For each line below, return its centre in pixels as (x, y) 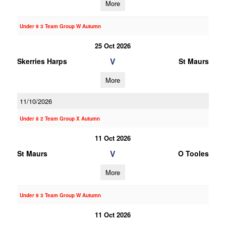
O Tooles (193, 153)
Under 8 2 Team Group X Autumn (60, 119)
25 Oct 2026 (113, 46)
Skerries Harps (42, 61)
